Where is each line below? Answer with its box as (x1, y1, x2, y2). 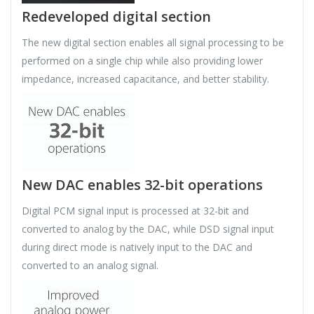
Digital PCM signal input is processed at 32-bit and (22, 204, 249, 218)
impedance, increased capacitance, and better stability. (22, 72, 269, 86)
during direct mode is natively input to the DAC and (22, 240, 252, 254)
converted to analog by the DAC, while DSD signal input (22, 222, 274, 236)
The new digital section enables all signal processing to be (22, 36, 284, 50)
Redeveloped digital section (22, 7, 211, 27)
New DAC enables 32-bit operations (22, 175, 263, 195)
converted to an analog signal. (22, 259, 158, 273)
